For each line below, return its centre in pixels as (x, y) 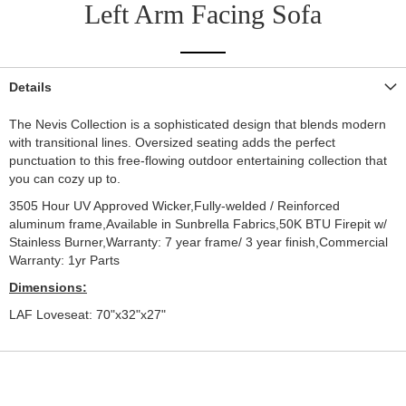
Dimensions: (48, 288)
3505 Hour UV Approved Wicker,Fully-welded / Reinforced (174, 206)
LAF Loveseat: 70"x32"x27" (87, 315)
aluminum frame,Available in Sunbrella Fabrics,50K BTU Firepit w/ (198, 224)
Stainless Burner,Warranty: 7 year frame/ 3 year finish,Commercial (198, 242)
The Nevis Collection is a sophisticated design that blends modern (198, 125)
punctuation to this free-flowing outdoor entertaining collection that (198, 161)
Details (30, 87)
